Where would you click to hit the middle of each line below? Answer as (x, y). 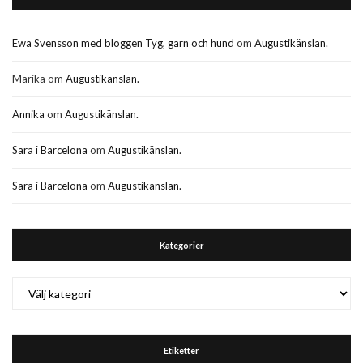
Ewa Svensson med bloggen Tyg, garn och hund (123, 43)
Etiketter (181, 351)
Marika (29, 79)
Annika (28, 115)
